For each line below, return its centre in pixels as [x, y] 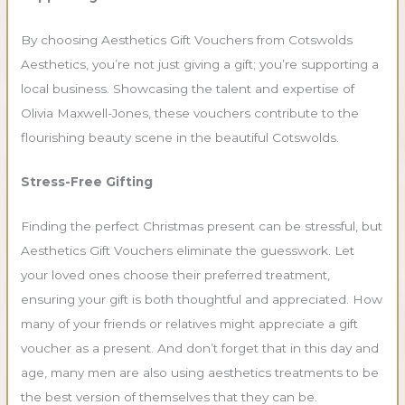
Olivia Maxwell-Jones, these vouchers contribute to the [190, 113]
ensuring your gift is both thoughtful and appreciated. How [202, 299]
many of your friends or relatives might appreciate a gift [190, 323]
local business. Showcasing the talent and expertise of [188, 88]
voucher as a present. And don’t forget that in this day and [200, 348]
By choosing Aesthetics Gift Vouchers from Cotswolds [187, 39]
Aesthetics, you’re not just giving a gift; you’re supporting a [200, 64]
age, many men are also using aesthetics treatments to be [200, 372]
